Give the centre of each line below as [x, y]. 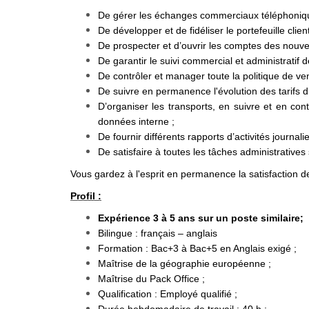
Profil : [86, 196]
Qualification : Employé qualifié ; [168, 294]
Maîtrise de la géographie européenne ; [185, 263]
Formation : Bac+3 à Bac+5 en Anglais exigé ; [199, 248]
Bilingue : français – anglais [158, 233]
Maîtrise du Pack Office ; [151, 279]
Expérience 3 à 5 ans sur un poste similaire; [201, 218]
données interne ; [136, 121]
